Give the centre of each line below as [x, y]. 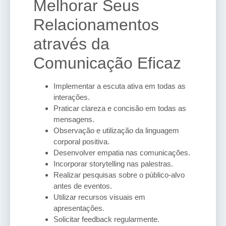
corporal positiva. [81, 141]
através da [71, 44]
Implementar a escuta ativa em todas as [120, 86]
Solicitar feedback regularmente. [106, 219]
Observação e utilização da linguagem [116, 130]
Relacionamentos [96, 24]
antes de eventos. [83, 186]
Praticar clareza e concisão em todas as [120, 108]
